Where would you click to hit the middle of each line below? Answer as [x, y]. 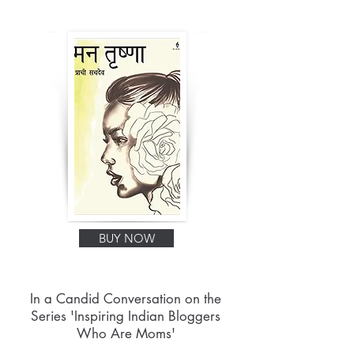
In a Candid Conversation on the [126, 298]
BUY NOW [126, 238]
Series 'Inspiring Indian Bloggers [126, 316]
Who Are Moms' [126, 333]
